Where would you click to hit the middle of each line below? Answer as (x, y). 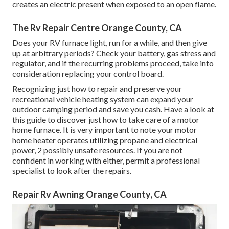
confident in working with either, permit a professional (106, 161)
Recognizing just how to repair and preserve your (97, 89)
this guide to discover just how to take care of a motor (106, 120)
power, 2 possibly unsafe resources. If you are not (97, 150)
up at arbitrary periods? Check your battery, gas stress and (114, 53)
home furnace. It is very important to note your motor (105, 130)
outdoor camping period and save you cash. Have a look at (113, 109)
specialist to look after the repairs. (72, 171)
